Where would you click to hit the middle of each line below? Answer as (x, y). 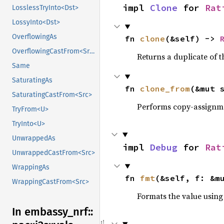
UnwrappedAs (34, 138)
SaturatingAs (32, 80)
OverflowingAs (34, 37)
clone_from (165, 88)
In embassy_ (42, 212)
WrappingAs (31, 167)
